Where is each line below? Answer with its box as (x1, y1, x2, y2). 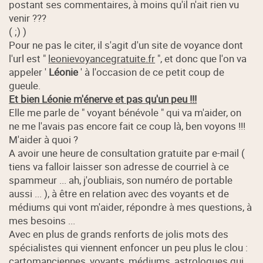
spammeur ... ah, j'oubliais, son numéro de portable (9, 173, 233, 187)
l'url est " (9, 51, 49, 65)
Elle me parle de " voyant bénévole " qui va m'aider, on (9, 105, 242, 119)
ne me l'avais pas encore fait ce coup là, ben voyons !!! (9, 119, 246, 133)
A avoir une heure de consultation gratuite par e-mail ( (9, 146, 245, 160)
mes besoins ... (9, 213, 76, 227)
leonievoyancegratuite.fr (48, 51, 156, 65)
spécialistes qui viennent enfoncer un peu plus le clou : (9, 240, 248, 254)
